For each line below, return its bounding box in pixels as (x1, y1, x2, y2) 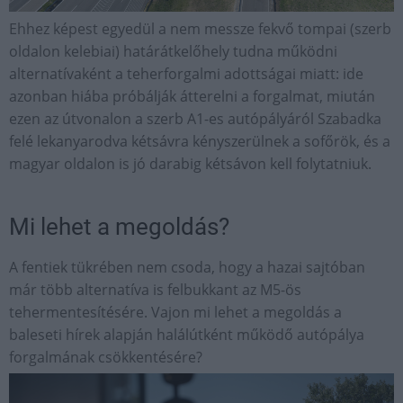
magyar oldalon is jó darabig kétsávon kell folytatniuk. (9, 153, 372, 174)
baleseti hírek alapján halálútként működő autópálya (9, 324, 364, 345)
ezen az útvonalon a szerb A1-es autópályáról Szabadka (9, 108, 381, 129)
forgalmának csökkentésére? (9, 346, 202, 367)
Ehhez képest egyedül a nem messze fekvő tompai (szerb (9, 18, 391, 39)
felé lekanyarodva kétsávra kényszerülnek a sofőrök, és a (9, 130, 390, 151)
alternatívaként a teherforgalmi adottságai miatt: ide (9, 63, 363, 84)
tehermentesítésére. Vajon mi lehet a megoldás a (9, 301, 342, 322)
